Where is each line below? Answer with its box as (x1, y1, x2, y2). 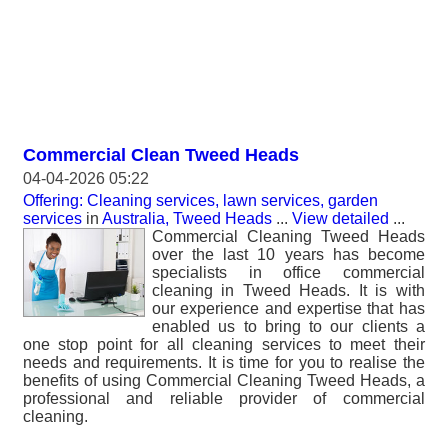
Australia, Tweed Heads (102, 210, 272, 227)
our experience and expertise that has (152, 300, 425, 317)
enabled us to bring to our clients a (152, 318, 425, 335)
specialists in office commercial (152, 264, 425, 281)
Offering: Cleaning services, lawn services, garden (23, 192, 378, 209)
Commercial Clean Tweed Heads (23, 145, 299, 165)
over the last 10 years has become (152, 246, 425, 263)
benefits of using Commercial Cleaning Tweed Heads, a (23, 372, 425, 389)
